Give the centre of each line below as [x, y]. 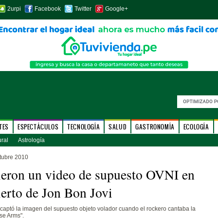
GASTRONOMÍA [155, 127]
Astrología [31, 140]
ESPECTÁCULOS [38, 127]
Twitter [83, 9]
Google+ [116, 9]
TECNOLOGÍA [84, 127]
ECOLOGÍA [196, 127]
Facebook [47, 9]
